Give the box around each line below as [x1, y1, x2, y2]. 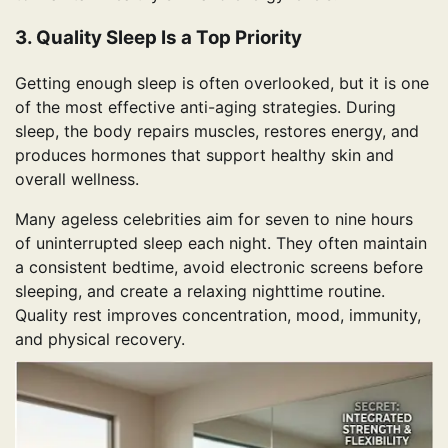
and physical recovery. [15, 329, 185, 350]
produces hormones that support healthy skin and [15, 145, 394, 166]
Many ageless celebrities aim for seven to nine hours [15, 209, 413, 230]
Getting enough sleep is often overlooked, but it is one [15, 73, 429, 94]
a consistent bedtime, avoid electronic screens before [15, 257, 423, 278]
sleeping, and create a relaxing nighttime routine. [15, 281, 385, 302]
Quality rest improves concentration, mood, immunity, [15, 305, 421, 326]
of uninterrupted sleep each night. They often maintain [15, 233, 427, 254]
